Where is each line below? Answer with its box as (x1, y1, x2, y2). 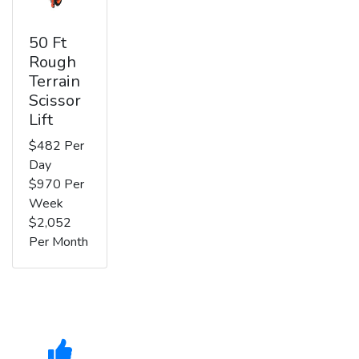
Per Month (29, 232, 88, 251)
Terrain (29, 70, 80, 92)
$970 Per (29, 175, 84, 193)
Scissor (29, 89, 81, 111)
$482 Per (29, 136, 84, 155)
